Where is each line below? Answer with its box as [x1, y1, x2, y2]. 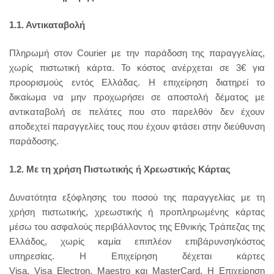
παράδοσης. [9, 136, 59, 146]
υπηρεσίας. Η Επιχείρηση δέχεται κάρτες [9, 251, 265, 261]
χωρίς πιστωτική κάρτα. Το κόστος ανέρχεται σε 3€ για [9, 62, 265, 73]
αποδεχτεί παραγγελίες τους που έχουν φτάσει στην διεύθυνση [9, 121, 265, 131]
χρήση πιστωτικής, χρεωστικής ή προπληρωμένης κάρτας [9, 207, 265, 217]
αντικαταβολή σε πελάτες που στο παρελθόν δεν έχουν [9, 106, 265, 117]
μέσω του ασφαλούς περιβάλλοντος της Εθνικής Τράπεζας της [9, 221, 265, 232]
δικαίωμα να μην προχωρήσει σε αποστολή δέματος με [9, 92, 265, 102]
